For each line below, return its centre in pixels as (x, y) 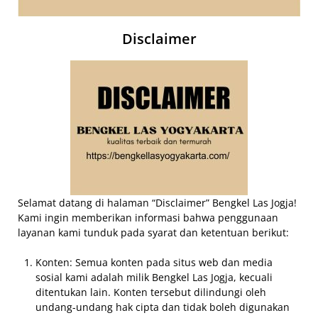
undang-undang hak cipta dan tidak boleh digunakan (163, 307)
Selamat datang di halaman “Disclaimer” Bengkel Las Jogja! (157, 202)
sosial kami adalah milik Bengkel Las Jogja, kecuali (154, 277)
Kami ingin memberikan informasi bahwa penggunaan (148, 217)
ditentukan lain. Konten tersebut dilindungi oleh (151, 292)
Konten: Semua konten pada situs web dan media (154, 262)
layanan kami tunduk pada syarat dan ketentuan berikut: (153, 232)
